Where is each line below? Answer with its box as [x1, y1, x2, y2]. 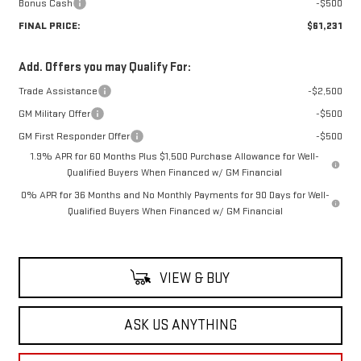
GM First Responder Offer [18, 129, 130, 143]
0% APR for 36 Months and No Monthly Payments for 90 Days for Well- [20, 188, 330, 201]
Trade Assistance [18, 84, 98, 98]
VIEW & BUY [156, 269, 230, 287]
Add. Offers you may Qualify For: [18, 59, 191, 75]
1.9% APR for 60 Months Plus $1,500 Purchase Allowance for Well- [30, 149, 319, 163]
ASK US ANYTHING [124, 316, 237, 334]
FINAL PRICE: [18, 19, 81, 32]
